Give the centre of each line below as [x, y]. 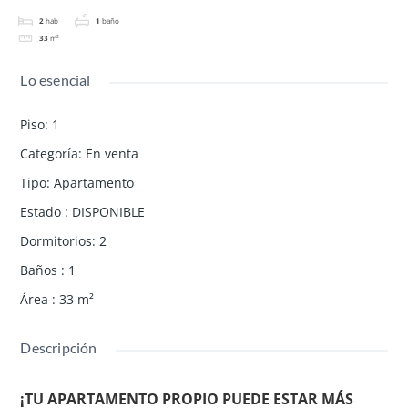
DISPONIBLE [109, 211]
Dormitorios [56, 240]
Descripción [59, 347]
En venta [112, 153]
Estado [43, 211]
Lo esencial [56, 79]
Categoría [50, 153]
